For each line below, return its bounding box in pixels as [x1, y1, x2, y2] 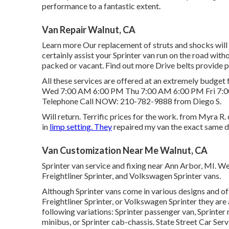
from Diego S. [172, 96, 221, 106]
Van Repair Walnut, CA [42, 24, 135, 35]
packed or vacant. [42, 60, 105, 70]
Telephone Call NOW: [42, 96, 120, 106]
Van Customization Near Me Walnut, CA [42, 144, 208, 156]
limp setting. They [50, 121, 112, 131]
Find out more [105, 60, 154, 70]
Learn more [42, 39, 81, 50]
